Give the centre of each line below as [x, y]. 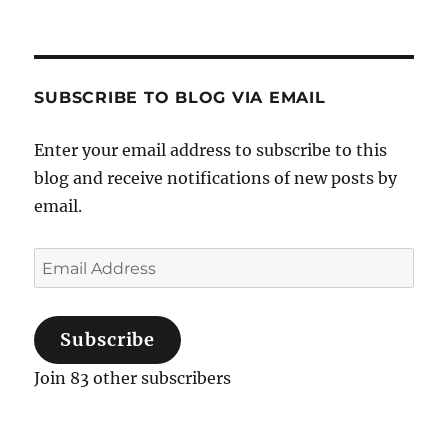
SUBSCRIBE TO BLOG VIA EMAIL [180, 97]
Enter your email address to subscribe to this [211, 150]
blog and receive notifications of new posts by [216, 178]
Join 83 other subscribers [133, 378]
